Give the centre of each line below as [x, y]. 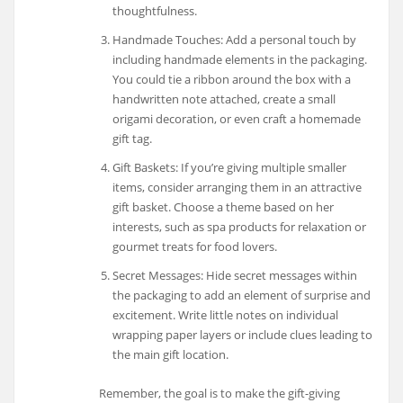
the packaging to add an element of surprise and [241, 295]
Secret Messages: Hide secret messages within [234, 275]
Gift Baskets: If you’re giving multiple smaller [229, 167]
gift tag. [132, 138]
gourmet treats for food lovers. [194, 246]
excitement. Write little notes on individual [225, 314]
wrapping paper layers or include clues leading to [242, 334]
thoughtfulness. [154, 10]
